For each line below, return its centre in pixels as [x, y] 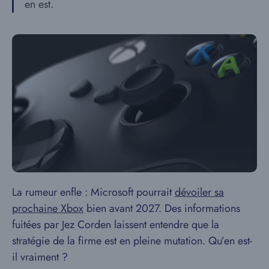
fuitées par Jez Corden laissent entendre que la [116, 224]
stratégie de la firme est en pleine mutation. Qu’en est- [132, 240]
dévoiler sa [199, 192]
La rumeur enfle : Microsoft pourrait [93, 192]
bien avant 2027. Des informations [162, 208]
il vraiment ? [40, 257]
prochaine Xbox [48, 208]
